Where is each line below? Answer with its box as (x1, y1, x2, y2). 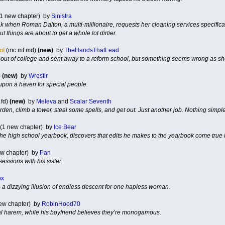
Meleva (36, 97, 56, 105)
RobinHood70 (41, 200, 80, 207)
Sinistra (51, 12, 72, 20)
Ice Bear (53, 123, 76, 131)
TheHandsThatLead (64, 46, 119, 54)
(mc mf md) (4, 46, 38, 54)
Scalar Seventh (69, 97, 111, 105)
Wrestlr (28, 72, 48, 79)
